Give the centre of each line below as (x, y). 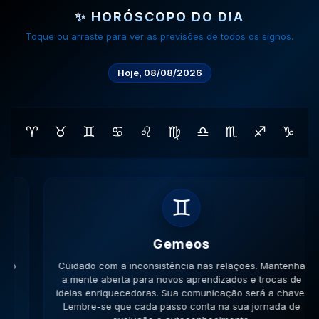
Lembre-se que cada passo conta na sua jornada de (159, 307)
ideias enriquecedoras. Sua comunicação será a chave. (159, 293)
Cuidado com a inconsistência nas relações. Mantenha (159, 266)
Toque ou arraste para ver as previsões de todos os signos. (159, 37)
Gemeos (159, 244)
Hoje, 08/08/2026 (159, 72)
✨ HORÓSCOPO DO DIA (159, 17)
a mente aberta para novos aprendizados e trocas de (159, 279)
